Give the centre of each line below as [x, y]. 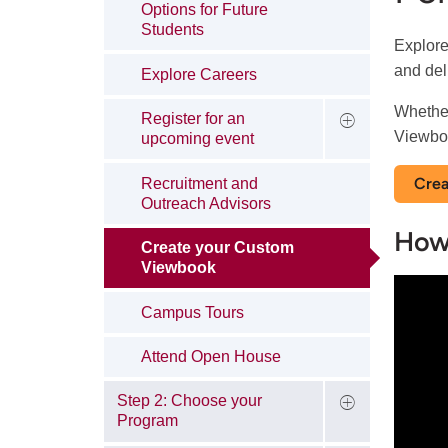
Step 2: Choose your [189, 401]
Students [173, 30]
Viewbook [179, 268]
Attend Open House [211, 356]
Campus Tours [193, 312]
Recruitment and [200, 183]
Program [147, 421]
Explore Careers [199, 74]
